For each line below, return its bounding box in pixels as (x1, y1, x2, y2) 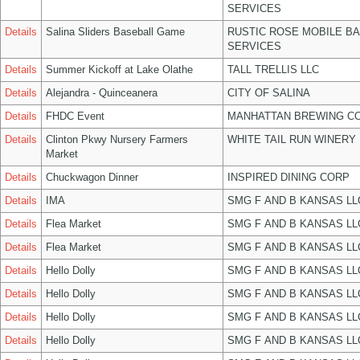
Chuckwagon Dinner (46, 171, 138, 183)
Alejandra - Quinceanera (46, 87, 157, 99)
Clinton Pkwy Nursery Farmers (46, 133, 188, 145)
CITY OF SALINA (227, 87, 310, 99)
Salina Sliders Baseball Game (46, 26, 185, 38)
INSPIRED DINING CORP (227, 171, 350, 183)
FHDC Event (46, 110, 104, 122)
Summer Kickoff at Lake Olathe (46, 63, 193, 76)
